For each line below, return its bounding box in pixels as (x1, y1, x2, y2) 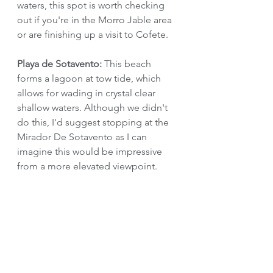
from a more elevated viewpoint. (17, 160, 157, 172)
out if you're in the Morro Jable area (17, 13, 174, 26)
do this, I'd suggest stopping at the (17, 116, 171, 128)
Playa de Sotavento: (17, 57, 102, 69)
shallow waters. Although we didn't (17, 101, 170, 113)
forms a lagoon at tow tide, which (17, 72, 163, 84)
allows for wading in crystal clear (17, 87, 158, 99)
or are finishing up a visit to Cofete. (17, 28, 168, 40)
